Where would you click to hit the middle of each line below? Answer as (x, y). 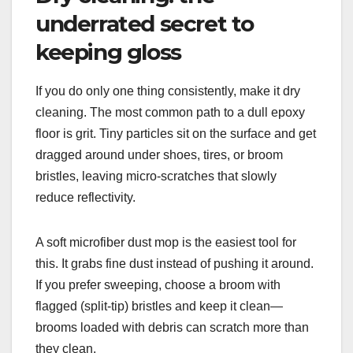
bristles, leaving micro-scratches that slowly (156, 176)
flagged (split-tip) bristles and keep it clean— (159, 307)
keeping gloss (108, 52)
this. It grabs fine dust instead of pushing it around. (175, 264)
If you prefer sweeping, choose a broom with (158, 285)
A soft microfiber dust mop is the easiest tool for (166, 243)
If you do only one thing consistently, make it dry (168, 91)
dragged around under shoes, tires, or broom (159, 155)
